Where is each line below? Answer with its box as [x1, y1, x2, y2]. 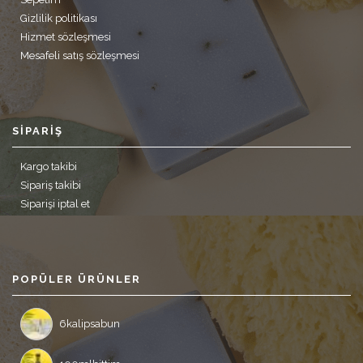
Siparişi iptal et [20, 198, 90, 210]
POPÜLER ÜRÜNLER [12, 273, 141, 285]
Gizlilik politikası [20, 12, 97, 24]
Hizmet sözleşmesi [20, 31, 111, 43]
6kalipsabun [59, 318, 120, 330]
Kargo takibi [20, 160, 77, 173]
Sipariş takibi [20, 179, 81, 191]
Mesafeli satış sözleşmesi [20, 49, 139, 62]
